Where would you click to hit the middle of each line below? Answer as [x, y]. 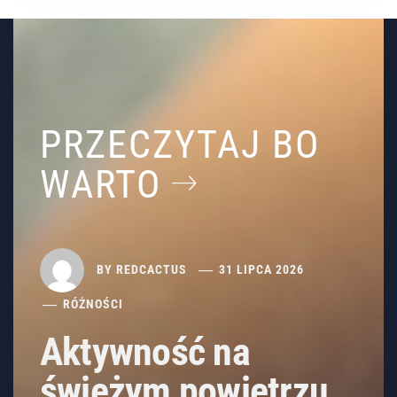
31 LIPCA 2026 [262, 269]
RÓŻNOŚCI [93, 304]
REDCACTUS [152, 269]
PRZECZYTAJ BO [180, 145]
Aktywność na [145, 352]
